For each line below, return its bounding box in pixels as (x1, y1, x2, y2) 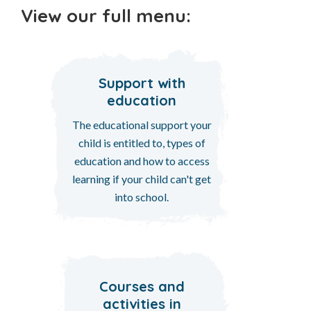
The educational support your (72, 117, 212, 131)
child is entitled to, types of (78, 135, 205, 149)
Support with (98, 74, 185, 92)
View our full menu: (21, 4, 191, 27)
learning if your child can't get (72, 171, 211, 185)
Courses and (99, 277, 185, 295)
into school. (115, 190, 169, 203)
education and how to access (74, 153, 210, 167)
